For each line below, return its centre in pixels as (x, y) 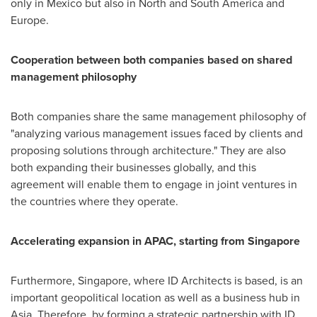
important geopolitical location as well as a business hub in (155, 297)
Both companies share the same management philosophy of (158, 116)
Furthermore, (44, 280)
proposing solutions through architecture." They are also (148, 150)
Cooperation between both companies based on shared (151, 59)
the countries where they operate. (94, 201)
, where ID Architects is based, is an (215, 280)
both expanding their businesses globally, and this (133, 167)
